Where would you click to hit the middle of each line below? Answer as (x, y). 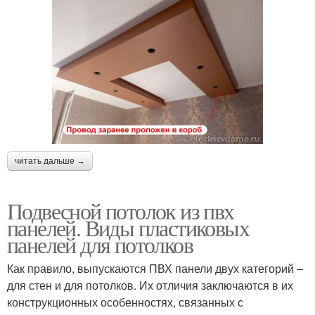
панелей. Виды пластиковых (128, 228)
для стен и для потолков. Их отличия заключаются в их (150, 285)
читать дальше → (50, 161)
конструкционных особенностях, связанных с (125, 302)
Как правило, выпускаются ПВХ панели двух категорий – (155, 269)
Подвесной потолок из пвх (121, 211)
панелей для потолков (100, 245)
